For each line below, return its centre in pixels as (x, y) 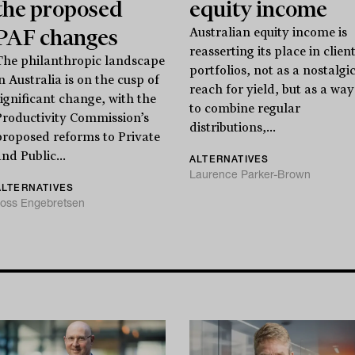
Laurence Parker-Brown (250, 175)
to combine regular (244, 109)
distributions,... (232, 128)
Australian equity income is (268, 33)
